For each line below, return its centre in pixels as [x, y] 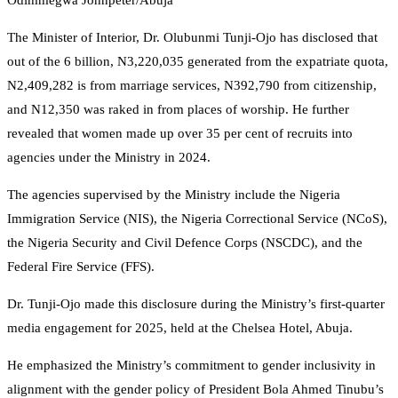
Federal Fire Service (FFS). [81, 267]
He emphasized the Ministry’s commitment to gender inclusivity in [191, 366]
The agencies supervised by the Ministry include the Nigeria [174, 195]
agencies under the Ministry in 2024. [109, 158]
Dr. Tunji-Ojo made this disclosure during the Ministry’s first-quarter [196, 304]
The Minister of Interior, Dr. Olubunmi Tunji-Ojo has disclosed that [192, 38]
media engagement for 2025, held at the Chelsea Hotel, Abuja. [180, 328]
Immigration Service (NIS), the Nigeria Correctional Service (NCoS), [197, 219]
